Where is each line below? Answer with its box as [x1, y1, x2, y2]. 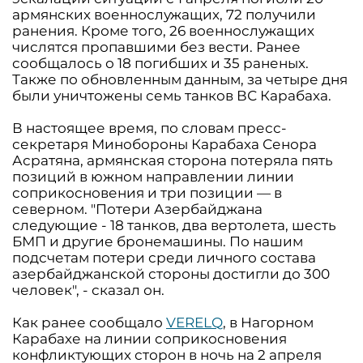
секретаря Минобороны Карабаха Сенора [12, 136, 317, 152]
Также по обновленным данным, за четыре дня [12, 71, 348, 88]
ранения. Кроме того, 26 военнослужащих [12, 23, 314, 39]
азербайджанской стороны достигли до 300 [12, 266, 330, 282]
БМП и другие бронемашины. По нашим [12, 233, 303, 250]
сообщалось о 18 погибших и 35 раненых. [12, 55, 309, 71]
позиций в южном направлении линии [12, 169, 294, 185]
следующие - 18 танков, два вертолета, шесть [12, 217, 336, 233]
